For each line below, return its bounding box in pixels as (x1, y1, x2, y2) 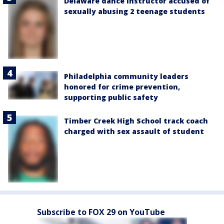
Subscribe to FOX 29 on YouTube (37, 206, 165, 217)
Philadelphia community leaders (64, 71, 188, 81)
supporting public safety (64, 92, 158, 102)
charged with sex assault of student (64, 126, 204, 136)
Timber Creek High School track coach (64, 116, 208, 126)
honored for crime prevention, (64, 82, 180, 92)
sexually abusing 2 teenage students (64, 6, 205, 16)
